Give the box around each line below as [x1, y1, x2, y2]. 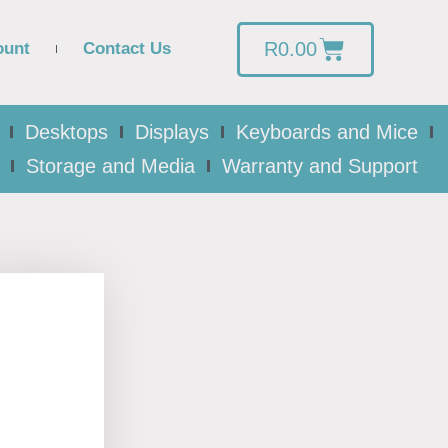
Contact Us [83, 39, 172, 58]
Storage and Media [26, 155, 195, 177]
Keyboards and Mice [236, 121, 418, 143]
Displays [135, 121, 209, 143]
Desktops [25, 121, 108, 143]
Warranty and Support [222, 155, 418, 177]
